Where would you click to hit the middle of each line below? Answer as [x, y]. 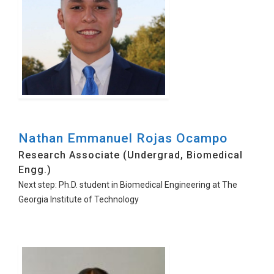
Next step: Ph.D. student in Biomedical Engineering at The [128, 185]
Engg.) [35, 170]
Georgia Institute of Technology [79, 199]
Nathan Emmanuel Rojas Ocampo [123, 138]
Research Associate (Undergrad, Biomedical [131, 155]
